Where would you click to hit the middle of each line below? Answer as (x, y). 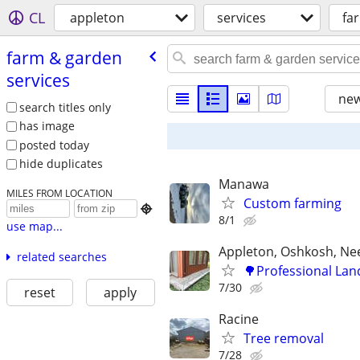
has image (47, 126)
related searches (61, 257)
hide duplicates (61, 164)
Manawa (244, 184)
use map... (34, 227)
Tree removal (284, 339)
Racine (239, 319)
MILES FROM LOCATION (59, 193)
